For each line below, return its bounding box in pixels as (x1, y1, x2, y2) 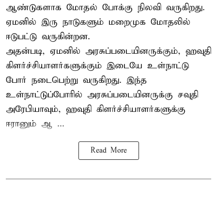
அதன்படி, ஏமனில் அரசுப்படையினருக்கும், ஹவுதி (6, 45, 211, 57)
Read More (90, 146, 127, 155)
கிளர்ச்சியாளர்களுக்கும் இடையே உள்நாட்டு (6, 60, 189, 71)
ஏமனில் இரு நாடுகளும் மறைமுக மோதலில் (6, 16, 190, 28)
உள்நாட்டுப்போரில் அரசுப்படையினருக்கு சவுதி (6, 89, 198, 100)
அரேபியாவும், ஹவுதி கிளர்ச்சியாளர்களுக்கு (6, 103, 186, 115)
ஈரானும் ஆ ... (6, 118, 64, 129)
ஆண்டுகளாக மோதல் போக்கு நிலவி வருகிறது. (6, 1, 205, 13)
